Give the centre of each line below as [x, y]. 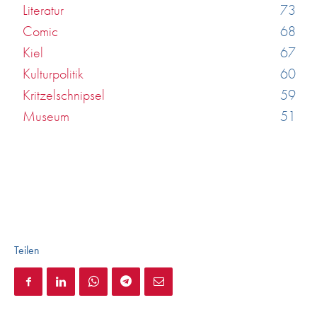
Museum [46, 116]
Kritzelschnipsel [64, 94]
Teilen [27, 250]
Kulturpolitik [53, 73]
